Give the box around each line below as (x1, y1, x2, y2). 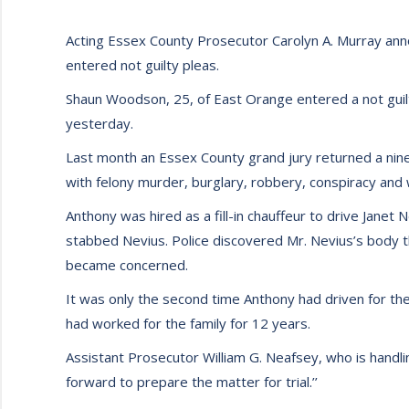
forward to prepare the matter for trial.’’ (66, 372, 318, 391)
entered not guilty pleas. (66, 56, 219, 74)
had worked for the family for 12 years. (66, 314, 310, 332)
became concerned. (66, 256, 188, 274)
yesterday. (66, 114, 133, 132)
